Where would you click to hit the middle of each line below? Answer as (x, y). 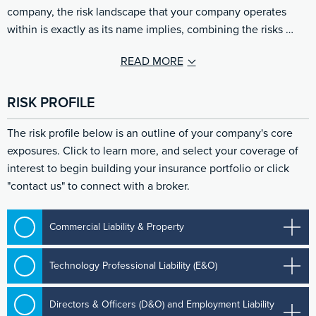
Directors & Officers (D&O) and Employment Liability (162, 305)
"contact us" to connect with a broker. (98, 187)
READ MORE (152, 62)
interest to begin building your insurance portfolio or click (148, 169)
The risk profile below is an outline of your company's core (150, 134)
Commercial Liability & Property (117, 227)
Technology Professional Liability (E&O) (134, 266)
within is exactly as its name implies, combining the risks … (150, 30)
